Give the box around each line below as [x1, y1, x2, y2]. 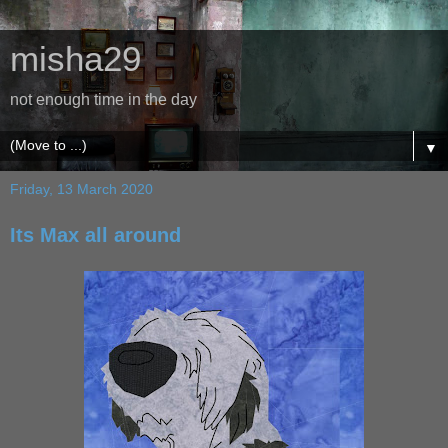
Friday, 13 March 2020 [10, 181, 153, 197]
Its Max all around [10, 224, 181, 246]
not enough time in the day [10, 91, 197, 108]
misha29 [10, 40, 141, 78]
